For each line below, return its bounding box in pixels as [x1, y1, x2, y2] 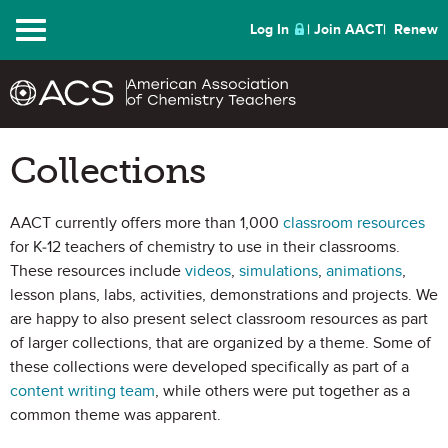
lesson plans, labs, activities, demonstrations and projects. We [10, 285, 438, 305]
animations [326, 261, 402, 281]
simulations [239, 261, 318, 281]
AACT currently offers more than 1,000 [10, 213, 283, 233]
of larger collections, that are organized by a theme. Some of [10, 333, 431, 353]
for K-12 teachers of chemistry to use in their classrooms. [10, 237, 400, 257]
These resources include [10, 261, 185, 281]
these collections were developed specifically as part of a [10, 357, 409, 377]
